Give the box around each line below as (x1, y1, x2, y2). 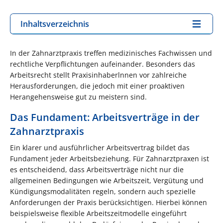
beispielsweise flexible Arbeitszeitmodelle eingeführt (10, 208, 187, 218)
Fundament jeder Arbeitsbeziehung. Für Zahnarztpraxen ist (10, 153, 209, 163)
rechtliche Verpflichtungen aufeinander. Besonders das (10, 59, 195, 69)
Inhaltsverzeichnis (20, 18, 89, 29)
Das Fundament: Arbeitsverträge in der (10, 110, 200, 124)
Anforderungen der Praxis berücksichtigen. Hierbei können (10, 197, 207, 207)
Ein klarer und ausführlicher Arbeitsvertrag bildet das (10, 142, 190, 152)
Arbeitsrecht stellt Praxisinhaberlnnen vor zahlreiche (10, 70, 187, 80)
